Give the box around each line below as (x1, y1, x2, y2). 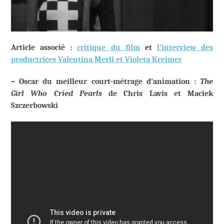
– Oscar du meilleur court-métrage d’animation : (11, 76, 200, 86)
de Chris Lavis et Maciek (101, 88, 213, 98)
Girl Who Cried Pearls (11, 88, 102, 98)
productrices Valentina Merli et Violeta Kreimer (11, 54, 182, 64)
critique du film (77, 42, 140, 52)
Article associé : (11, 42, 77, 52)
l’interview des (156, 42, 213, 52)
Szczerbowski (11, 100, 58, 110)
